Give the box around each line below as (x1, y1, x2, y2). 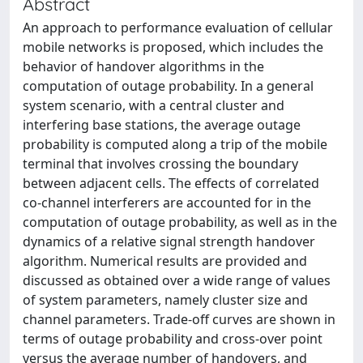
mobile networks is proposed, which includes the (23, 38, 323, 56)
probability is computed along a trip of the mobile (23, 135, 327, 153)
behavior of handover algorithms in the (23, 58, 264, 75)
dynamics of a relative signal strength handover (23, 233, 315, 250)
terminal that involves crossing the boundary (23, 155, 298, 173)
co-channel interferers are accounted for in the (23, 194, 311, 211)
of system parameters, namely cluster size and (23, 291, 308, 309)
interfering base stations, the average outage (23, 116, 301, 134)
